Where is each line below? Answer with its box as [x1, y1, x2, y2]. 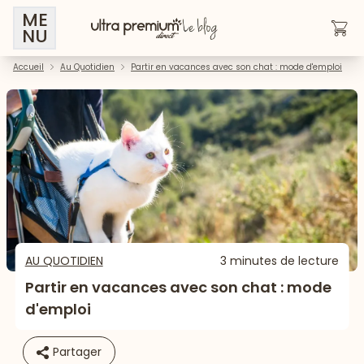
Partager [50, 344, 102, 361]
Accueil [13, 60, 44, 73]
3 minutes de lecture [220, 253, 340, 270]
